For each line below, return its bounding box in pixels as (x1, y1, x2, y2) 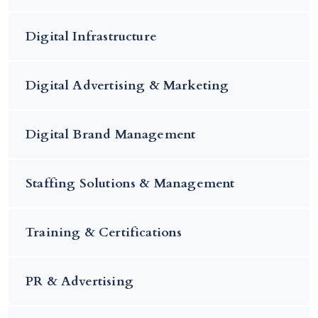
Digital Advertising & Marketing (26, 76, 229, 94)
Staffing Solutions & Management (26, 174, 235, 192)
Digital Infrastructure (26, 27, 157, 45)
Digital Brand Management (26, 125, 196, 143)
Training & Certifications (26, 223, 182, 241)
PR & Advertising (26, 272, 133, 290)
